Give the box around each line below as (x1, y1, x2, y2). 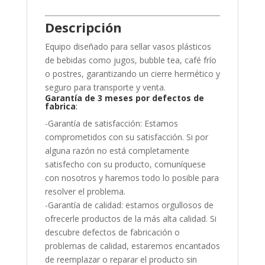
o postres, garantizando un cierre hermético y (44, 68, 220, 80)
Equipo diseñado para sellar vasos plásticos (44, 41, 211, 53)
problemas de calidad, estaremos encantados (44, 240, 220, 252)
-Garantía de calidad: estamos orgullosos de (44, 199, 214, 211)
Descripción (44, 18, 122, 37)
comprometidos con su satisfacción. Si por (44, 131, 208, 143)
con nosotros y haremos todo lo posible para (44, 172, 219, 184)
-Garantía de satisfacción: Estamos (44, 118, 178, 130)
